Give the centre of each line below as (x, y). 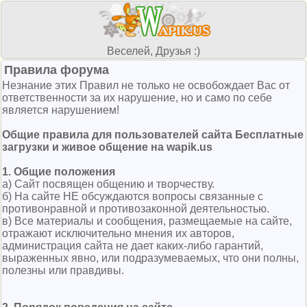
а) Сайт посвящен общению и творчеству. (108, 184)
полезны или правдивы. (63, 270)
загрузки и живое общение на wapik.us (107, 147)
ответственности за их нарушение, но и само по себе (137, 98)
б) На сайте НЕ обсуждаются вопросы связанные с (133, 196)
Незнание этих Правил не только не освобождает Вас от (146, 85)
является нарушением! (61, 110)
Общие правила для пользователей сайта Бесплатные (153, 135)
